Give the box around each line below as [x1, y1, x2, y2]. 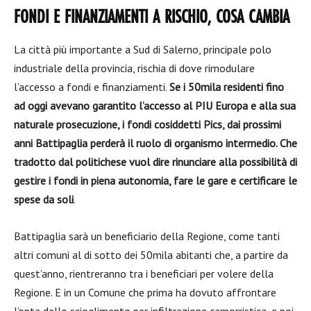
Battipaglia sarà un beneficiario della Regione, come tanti [14, 228, 280, 243]
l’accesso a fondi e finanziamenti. [14, 79, 169, 94]
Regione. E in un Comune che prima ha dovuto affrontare [14, 285, 276, 299]
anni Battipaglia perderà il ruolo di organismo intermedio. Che [14, 135, 297, 150]
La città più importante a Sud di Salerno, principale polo [14, 42, 271, 56]
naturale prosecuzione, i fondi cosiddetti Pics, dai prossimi [14, 117, 281, 131]
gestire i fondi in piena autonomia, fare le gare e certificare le [14, 173, 297, 187]
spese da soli [14, 192, 74, 206]
